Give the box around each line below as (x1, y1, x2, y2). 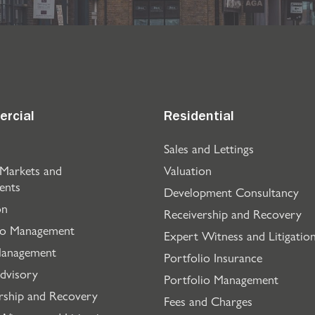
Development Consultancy (164, 183, 299, 200)
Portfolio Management (164, 270, 278, 288)
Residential (164, 111, 234, 125)
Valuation (164, 161, 212, 179)
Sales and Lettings (164, 139, 254, 157)
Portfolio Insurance (164, 248, 262, 266)
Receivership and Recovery (164, 205, 302, 222)
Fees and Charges (164, 292, 252, 309)
